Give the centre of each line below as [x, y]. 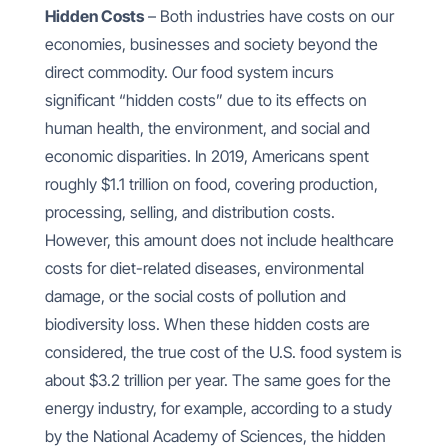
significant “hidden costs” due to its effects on [205, 100]
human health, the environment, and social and [207, 128]
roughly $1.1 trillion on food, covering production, [211, 184]
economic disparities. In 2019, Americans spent [206, 156]
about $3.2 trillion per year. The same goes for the [217, 380]
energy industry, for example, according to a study [218, 408]
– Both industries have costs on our [268, 16]
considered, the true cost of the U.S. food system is [223, 352]
